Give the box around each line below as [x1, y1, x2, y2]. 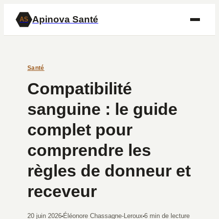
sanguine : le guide [27, 100, 177, 118]
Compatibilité [27, 79, 132, 98]
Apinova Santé [32, 14, 98, 24]
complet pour [27, 120, 132, 139]
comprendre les [27, 141, 151, 159]
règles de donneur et [27, 161, 191, 180]
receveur [27, 182, 97, 200]
